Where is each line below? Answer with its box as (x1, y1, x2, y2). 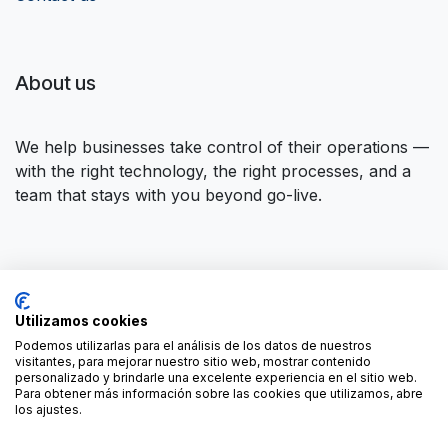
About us (15, 71, 96, 95)
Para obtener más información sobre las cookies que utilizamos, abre (15, 386, 423, 401)
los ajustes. (15, 402, 82, 417)
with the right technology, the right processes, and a (15, 161, 411, 181)
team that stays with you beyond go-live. (15, 185, 322, 205)
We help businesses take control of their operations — (15, 137, 429, 157)
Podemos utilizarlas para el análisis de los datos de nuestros (15, 338, 372, 353)
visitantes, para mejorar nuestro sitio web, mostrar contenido (15, 354, 371, 369)
